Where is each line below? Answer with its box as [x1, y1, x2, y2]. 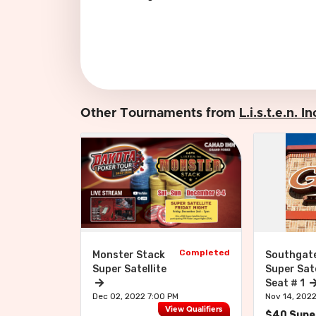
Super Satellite [92, 263, 166, 275]
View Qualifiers [165, 305, 224, 314]
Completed [179, 248, 231, 257]
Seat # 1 [265, 277, 308, 289]
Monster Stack [92, 249, 165, 261]
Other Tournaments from [80, 107, 239, 120]
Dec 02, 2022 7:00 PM [92, 291, 178, 301]
